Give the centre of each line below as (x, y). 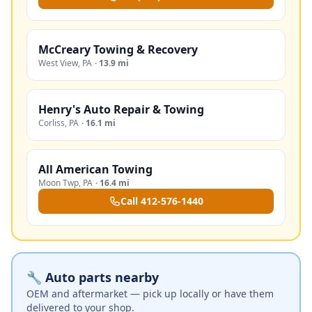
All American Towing (95, 169)
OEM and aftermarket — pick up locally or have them (150, 294)
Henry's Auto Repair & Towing (121, 109)
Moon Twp (58, 183)
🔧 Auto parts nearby (93, 277)
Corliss (52, 123)
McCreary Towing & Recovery (118, 49)
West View (58, 63)
